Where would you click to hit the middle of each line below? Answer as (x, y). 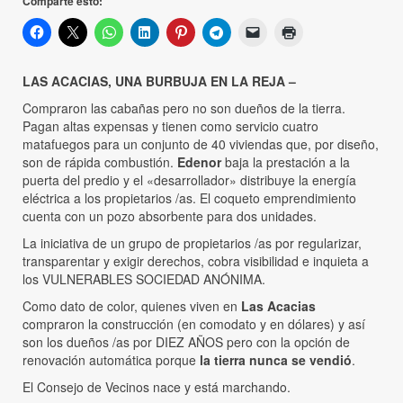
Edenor (199, 161)
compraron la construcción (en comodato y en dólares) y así (194, 323)
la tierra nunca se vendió (276, 359)
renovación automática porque (111, 359)
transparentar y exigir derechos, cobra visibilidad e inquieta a (196, 260)
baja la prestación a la (286, 161)
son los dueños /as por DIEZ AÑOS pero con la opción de (186, 341)
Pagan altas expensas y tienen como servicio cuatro (170, 125)
